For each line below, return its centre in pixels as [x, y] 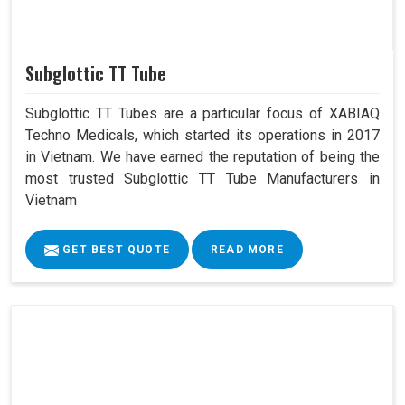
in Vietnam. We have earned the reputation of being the [202, 157]
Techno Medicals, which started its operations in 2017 [202, 136]
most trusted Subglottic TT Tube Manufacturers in [202, 179]
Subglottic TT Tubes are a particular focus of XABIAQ [202, 114]
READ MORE [247, 250]
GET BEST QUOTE [114, 250]
